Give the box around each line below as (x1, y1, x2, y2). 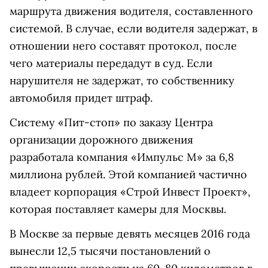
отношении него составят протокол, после (10, 39, 237, 53)
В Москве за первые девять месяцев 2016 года (10, 227, 250, 240)
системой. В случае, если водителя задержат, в (10, 22, 257, 35)
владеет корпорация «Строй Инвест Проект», (10, 185, 251, 199)
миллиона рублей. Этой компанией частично (10, 167, 247, 181)
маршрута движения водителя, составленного (10, 4, 253, 18)
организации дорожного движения (10, 133, 193, 147)
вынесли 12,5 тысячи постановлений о (10, 244, 211, 258)
